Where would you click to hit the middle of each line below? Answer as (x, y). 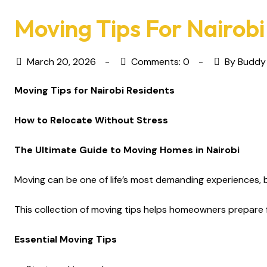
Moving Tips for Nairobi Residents (96, 90)
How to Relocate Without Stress (91, 120)
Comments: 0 (160, 62)
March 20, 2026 (61, 62)
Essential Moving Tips (66, 239)
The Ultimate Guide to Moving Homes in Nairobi (127, 150)
